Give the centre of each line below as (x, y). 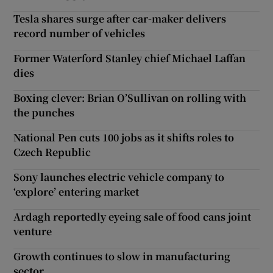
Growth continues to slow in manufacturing (122, 256)
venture (33, 231)
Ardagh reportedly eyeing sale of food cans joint (133, 216)
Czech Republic (52, 152)
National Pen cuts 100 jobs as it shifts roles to (124, 137)
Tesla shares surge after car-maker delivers (120, 18)
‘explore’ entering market (76, 191)
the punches (44, 112)
